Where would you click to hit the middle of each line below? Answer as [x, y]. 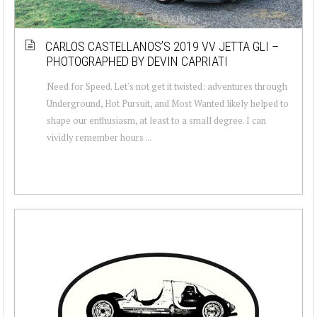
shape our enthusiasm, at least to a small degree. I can [156, 120]
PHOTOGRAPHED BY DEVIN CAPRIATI [137, 61]
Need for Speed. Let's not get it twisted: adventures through [167, 86]
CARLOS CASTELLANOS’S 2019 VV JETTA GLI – [162, 46]
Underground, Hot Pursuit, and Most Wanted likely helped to [168, 103]
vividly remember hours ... [99, 137]
